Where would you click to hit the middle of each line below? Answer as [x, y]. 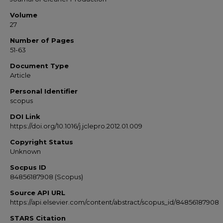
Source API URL [38, 193]
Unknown [25, 151]
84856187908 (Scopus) [47, 177]
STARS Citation [38, 218]
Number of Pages [42, 40]
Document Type [39, 66]
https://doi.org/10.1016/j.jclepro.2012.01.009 [76, 126]
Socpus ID [28, 167]
